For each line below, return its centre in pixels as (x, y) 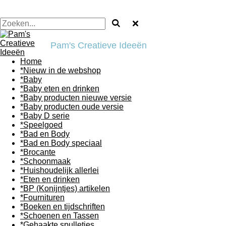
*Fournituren (42, 197)
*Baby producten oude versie (72, 107)
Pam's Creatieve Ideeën (99, 45)
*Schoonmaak (45, 161)
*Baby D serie (45, 116)
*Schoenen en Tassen (60, 216)
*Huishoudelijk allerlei (60, 170)
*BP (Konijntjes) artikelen (65, 188)
